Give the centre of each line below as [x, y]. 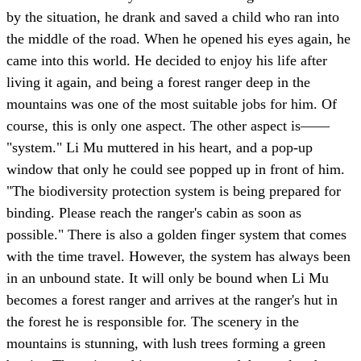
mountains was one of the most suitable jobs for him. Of [172, 104]
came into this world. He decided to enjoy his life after [167, 61]
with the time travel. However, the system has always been [178, 257]
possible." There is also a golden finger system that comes [176, 235]
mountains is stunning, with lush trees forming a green [166, 344]
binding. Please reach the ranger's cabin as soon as [154, 213]
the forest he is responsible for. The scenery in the [153, 322]
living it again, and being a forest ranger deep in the [158, 83]
